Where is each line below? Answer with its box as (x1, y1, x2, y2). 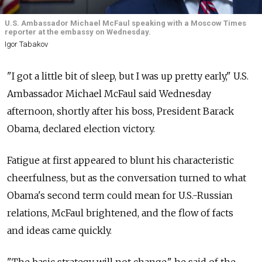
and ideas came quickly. (7, 224, 112, 236)
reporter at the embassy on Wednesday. (5, 27, 151, 37)
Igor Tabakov (5, 39, 48, 49)
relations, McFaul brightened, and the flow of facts (7, 206, 233, 219)
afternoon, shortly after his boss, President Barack (7, 105, 234, 117)
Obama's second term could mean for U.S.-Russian (7, 189, 233, 201)
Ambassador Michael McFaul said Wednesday (7, 87, 211, 99)
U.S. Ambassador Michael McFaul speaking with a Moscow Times (5, 19, 246, 28)
